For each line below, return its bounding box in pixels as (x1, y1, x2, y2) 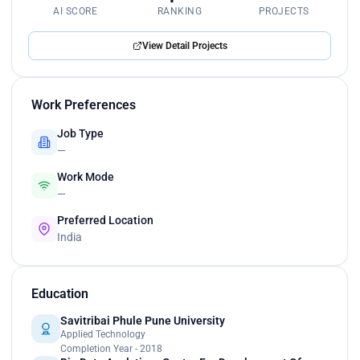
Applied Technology (60, 328, 145, 340)
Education (31, 285, 88, 301)
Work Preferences (31, 96, 136, 112)
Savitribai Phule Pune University (60, 313, 225, 327)
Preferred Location (57, 213, 153, 227)
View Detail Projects (141, 39, 227, 51)
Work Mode (57, 170, 114, 183)
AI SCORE (53, 5, 98, 17)
